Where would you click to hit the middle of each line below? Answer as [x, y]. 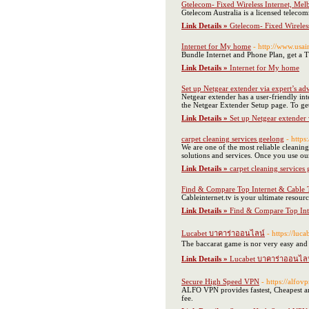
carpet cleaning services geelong [233, 139]
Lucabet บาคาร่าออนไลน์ [223, 233]
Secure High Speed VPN [220, 281]
